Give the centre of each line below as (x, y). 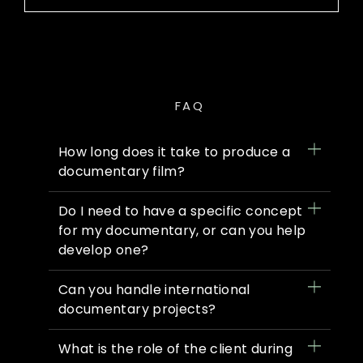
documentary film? (122, 172)
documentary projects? (137, 310)
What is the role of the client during (175, 349)
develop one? (104, 250)
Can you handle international (154, 290)
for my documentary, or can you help (182, 231)
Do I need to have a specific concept (181, 211)
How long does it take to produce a (174, 152)
